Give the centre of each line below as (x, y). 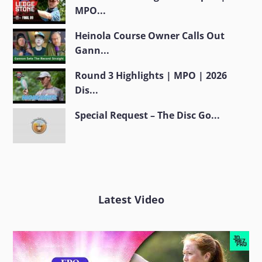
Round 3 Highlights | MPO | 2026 (151, 76)
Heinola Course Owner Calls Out (150, 36)
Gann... (92, 51)
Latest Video (131, 200)
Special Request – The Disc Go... (148, 116)
